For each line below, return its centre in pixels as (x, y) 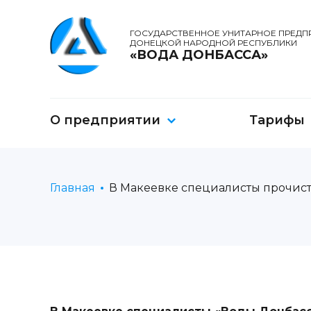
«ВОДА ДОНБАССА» (199, 55)
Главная (73, 188)
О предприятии (105, 120)
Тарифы (277, 120)
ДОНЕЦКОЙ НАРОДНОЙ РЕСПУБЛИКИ (213, 43)
